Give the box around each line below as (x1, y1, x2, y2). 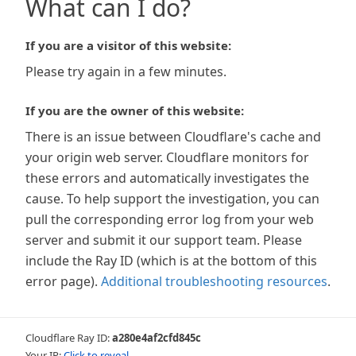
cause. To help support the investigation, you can (25, 190, 319, 207)
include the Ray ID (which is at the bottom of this (25, 252, 317, 269)
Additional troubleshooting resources (101, 273, 327, 290)
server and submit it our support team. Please (25, 231, 302, 249)
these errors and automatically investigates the (25, 169, 309, 187)
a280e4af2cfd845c (112, 331, 201, 345)
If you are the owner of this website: (25, 103, 244, 118)
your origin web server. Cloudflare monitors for (25, 149, 309, 166)
